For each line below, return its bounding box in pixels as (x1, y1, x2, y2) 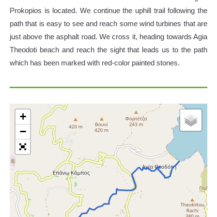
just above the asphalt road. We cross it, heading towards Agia (10, 32, 207, 41)
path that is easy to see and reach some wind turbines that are (10, 19, 207, 28)
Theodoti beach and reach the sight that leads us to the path (10, 46, 207, 54)
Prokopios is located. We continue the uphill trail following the (10, 6, 207, 15)
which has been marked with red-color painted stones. (10, 59, 180, 67)
